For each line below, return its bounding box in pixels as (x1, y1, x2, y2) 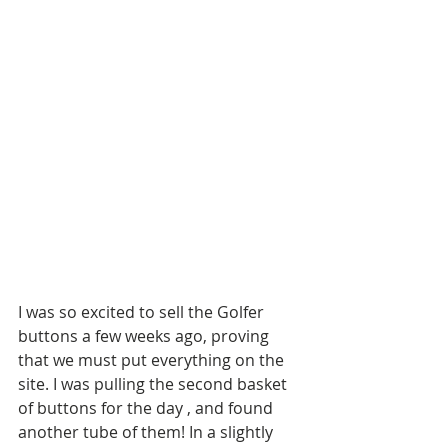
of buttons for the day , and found (18, 396, 277, 419)
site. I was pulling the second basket (18, 372, 291, 395)
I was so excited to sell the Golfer (18, 300, 268, 323)
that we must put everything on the (18, 348, 288, 371)
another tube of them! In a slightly (18, 420, 277, 443)
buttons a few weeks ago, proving (18, 324, 273, 347)
